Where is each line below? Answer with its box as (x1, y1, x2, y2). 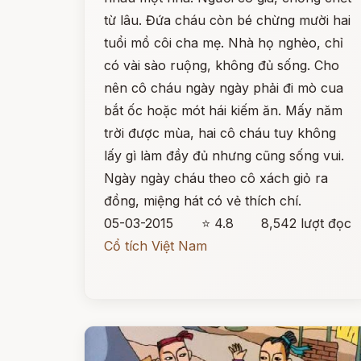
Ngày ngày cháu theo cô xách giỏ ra (104, 170, 328, 186)
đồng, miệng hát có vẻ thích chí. (104, 193, 301, 209)
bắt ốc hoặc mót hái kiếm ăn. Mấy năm (104, 102, 342, 118)
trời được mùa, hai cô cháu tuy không (104, 125, 336, 141)
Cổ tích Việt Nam (104, 238, 207, 254)
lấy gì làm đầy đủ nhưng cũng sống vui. (104, 147, 344, 164)
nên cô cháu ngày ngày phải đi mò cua (104, 80, 343, 96)
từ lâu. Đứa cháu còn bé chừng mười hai (104, 12, 351, 28)
